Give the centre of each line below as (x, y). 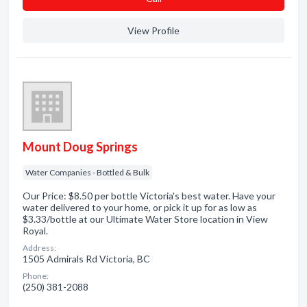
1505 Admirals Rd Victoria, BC (86, 259)
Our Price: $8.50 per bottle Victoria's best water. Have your (149, 196)
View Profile (153, 30)
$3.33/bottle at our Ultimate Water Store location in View (145, 219)
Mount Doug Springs (80, 147)
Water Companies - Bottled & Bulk (87, 172)
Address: (39, 248)
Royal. (35, 231)
